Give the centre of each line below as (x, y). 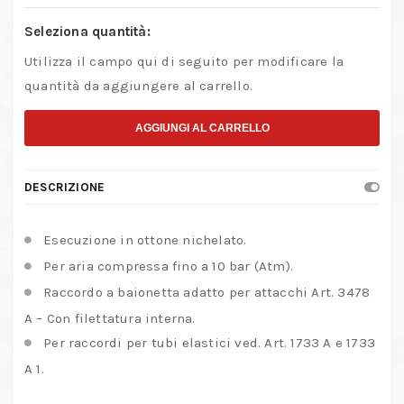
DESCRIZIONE (65, 187)
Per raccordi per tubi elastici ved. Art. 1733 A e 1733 (210, 343)
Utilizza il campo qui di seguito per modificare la (184, 62)
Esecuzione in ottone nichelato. (145, 240)
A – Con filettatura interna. (110, 319)
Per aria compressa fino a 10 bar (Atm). (169, 266)
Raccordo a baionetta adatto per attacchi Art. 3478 (207, 293)
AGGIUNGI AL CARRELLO (202, 129)
